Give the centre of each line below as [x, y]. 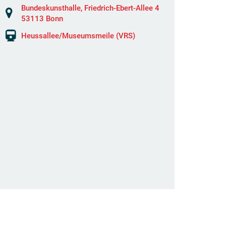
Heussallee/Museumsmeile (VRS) [78, 36]
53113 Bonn [42, 19]
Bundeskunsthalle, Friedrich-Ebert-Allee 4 [90, 8]
